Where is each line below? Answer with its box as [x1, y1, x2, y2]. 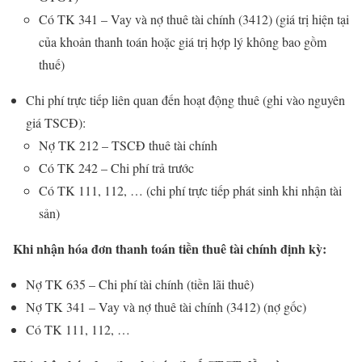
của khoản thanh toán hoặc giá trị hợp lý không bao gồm [39, 33, 326, 51]
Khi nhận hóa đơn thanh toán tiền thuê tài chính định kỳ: [13, 239, 326, 259]
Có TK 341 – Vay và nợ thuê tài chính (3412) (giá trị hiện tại [39, 11, 349, 28]
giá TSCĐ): [26, 114, 86, 132]
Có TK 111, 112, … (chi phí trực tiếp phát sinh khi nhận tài [39, 182, 342, 200]
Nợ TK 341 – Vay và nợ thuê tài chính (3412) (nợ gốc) [26, 298, 306, 316]
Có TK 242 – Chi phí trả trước [39, 159, 194, 177]
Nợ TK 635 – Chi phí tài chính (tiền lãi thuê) [26, 276, 254, 293]
